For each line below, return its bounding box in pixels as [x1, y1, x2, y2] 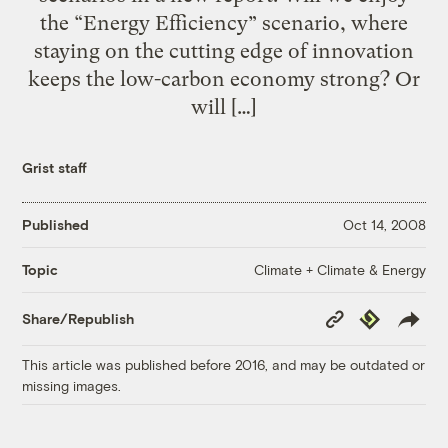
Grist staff [22, 158, 88, 176]
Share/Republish [22, 310, 135, 328]
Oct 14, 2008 [342, 216, 426, 234]
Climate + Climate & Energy [253, 260, 426, 278]
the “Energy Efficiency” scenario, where [40, 10, 408, 35]
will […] [191, 94, 257, 119]
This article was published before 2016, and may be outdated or [22, 355, 426, 373]
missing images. [22, 376, 122, 394]
